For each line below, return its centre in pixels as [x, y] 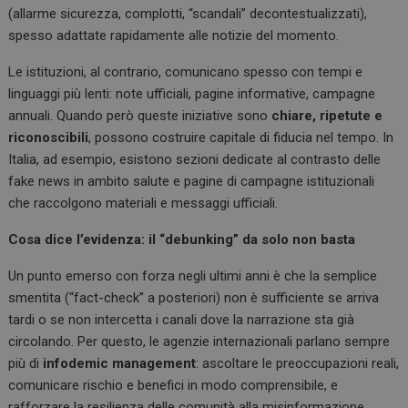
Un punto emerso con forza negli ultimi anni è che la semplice [193, 276]
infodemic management [120, 364]
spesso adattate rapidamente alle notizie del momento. [174, 36]
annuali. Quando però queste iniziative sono [140, 116]
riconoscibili [49, 138]
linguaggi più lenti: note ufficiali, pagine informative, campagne [192, 94]
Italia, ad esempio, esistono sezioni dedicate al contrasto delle [195, 160]
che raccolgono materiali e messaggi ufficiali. [143, 204]
